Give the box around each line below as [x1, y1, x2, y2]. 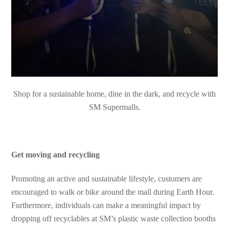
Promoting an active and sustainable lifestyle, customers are [11, 174, 202, 184]
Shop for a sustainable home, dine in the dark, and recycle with [13, 89, 216, 98]
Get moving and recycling [11, 150, 100, 159]
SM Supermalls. [88, 102, 141, 111]
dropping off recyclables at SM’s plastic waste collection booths [11, 214, 216, 223]
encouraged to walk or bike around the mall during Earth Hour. [11, 188, 215, 197]
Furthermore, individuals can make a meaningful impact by [11, 201, 201, 210]
